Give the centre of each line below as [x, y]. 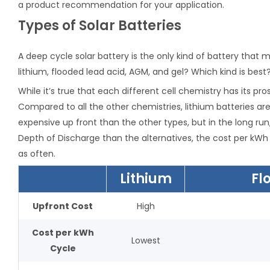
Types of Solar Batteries [100, 25]
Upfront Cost [63, 206]
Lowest [146, 241]
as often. [37, 154]
